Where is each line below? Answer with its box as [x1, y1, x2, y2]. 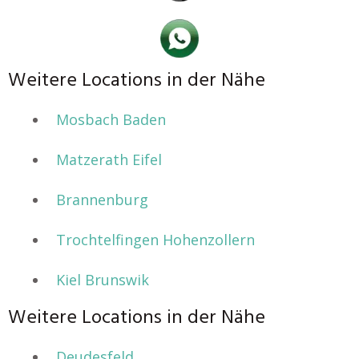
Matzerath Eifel [56, 150, 162, 169]
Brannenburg [56, 190, 148, 209]
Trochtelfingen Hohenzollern [56, 230, 255, 249]
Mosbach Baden [56, 110, 166, 129]
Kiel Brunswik [56, 270, 149, 289]
